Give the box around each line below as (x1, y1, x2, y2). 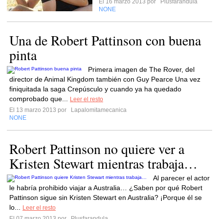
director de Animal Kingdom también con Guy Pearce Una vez (9, 75, 200, 83)
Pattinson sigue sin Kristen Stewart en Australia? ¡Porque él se (9, 194, 202, 201)
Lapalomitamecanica (69, 107, 127, 113)
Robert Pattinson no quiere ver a (9, 139, 184, 158)
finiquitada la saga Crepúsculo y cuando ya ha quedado (9, 85, 181, 93)
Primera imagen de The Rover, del (88, 66, 195, 73)
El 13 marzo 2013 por (9, 107, 69, 113)
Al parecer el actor (153, 174, 210, 182)
